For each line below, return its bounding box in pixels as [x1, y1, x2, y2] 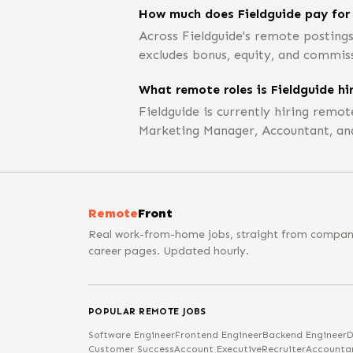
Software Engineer [88, 329, 175, 340]
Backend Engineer [262, 329, 347, 340]
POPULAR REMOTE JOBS [88, 306, 206, 317]
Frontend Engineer [175, 329, 262, 340]
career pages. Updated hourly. [88, 244, 249, 258]
